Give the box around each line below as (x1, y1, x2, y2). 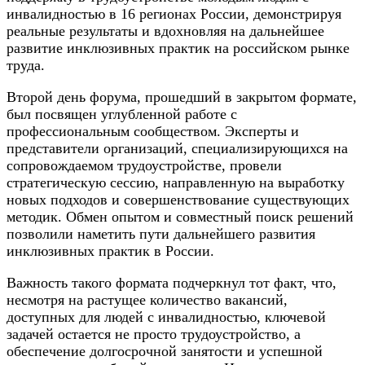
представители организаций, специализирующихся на (7, 140, 348, 157)
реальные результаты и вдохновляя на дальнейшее (7, 23, 324, 40)
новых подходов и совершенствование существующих (7, 191, 350, 209)
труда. (7, 57, 45, 74)
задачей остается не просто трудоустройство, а (7, 326, 301, 343)
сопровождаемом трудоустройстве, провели (7, 157, 282, 174)
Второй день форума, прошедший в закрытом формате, (7, 89, 357, 106)
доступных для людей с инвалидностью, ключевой (7, 309, 326, 326)
